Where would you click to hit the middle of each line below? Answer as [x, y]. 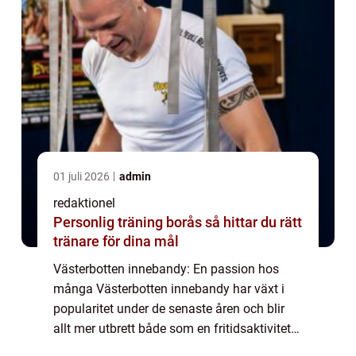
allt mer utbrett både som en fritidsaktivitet [172, 329]
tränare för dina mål [116, 242]
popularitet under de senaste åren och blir [169, 309]
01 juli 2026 [83, 177]
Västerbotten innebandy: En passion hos [166, 269]
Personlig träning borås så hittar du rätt [129, 222]
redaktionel [84, 203]
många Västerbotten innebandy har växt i [169, 289]
